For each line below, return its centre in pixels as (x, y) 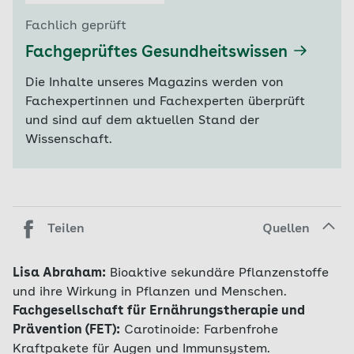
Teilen (66, 229)
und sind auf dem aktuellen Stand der (142, 121)
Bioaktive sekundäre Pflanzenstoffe (219, 273)
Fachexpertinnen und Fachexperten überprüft (165, 102)
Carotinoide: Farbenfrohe (201, 330)
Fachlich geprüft (76, 26)
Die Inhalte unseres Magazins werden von (154, 83)
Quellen (286, 229)
